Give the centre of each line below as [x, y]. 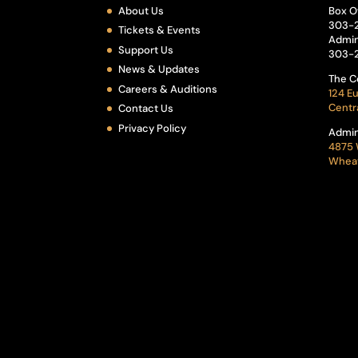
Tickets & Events [160, 30]
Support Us [146, 50]
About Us [141, 10]
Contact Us [146, 109]
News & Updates [159, 70]
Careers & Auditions [168, 89]
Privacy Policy [153, 128]
